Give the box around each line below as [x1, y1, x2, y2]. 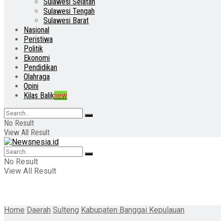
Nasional [24, 25, 49, 35]
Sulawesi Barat [43, 16, 89, 25]
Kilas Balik [24, 91, 54, 100]
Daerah [27, 205, 51, 215]
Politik [24, 44, 43, 53]
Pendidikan [24, 63, 57, 72]
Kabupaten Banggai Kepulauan [81, 205, 184, 215]
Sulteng [53, 205, 79, 215]
